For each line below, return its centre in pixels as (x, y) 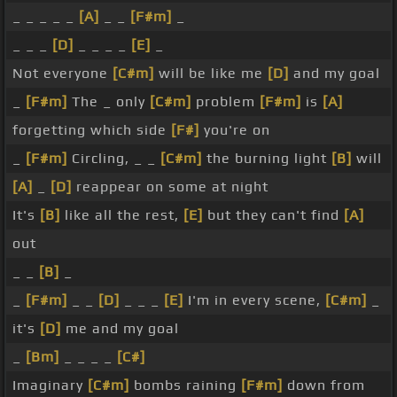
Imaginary (50, 385)
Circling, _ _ (114, 159)
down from (324, 385)
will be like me (211, 74)
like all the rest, (122, 215)
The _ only (109, 102)
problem (226, 102)
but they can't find (273, 215)
